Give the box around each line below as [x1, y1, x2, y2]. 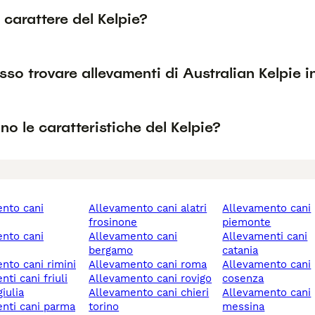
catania [222, 244, 259, 257]
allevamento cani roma [96, 258, 207, 271]
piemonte [222, 216, 271, 229]
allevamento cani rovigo [96, 272, 212, 285]
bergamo [89, 244, 134, 257]
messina [222, 300, 265, 314]
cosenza [222, 272, 264, 285]
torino [89, 300, 120, 314]
